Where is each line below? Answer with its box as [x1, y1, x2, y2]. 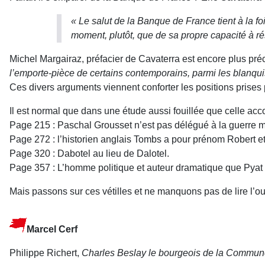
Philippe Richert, [9, 247, 82, 258]
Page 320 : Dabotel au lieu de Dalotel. [9, 148, 169, 159]
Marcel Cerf [27, 224, 77, 234]
